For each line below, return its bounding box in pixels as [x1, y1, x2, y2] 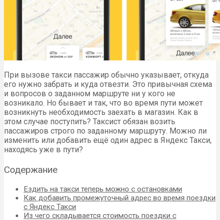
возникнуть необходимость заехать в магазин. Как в [4, 108, 198, 117]
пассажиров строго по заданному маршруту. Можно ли [4, 126, 207, 136]
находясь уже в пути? [4, 145, 83, 155]
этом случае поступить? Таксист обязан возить [4, 117, 175, 127]
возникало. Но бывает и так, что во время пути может [4, 98, 203, 108]
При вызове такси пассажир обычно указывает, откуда [4, 70, 209, 80]
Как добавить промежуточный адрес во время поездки [24, 193, 216, 202]
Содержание [4, 164, 57, 175]
